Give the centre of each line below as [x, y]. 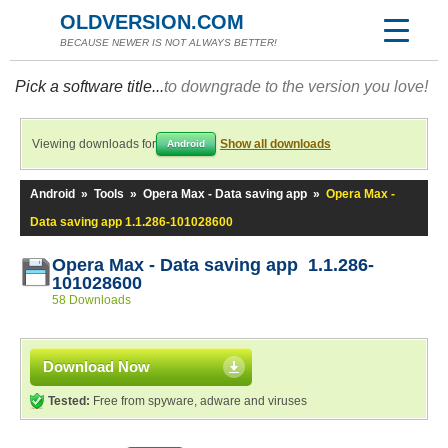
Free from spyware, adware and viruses [198, 401]
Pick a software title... [89, 86]
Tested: [69, 401]
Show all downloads [275, 144]
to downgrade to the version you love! [296, 86]
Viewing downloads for [94, 144]
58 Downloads [91, 300]
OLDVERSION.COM [152, 22]
